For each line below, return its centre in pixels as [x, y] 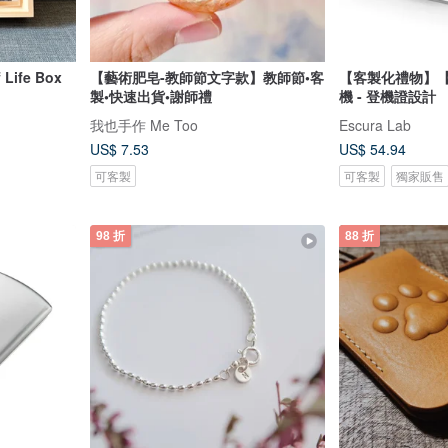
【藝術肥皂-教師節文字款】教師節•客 [206, 76]
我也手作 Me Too [143, 124]
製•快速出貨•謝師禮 [150, 95]
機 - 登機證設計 [387, 95]
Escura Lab [375, 124]
